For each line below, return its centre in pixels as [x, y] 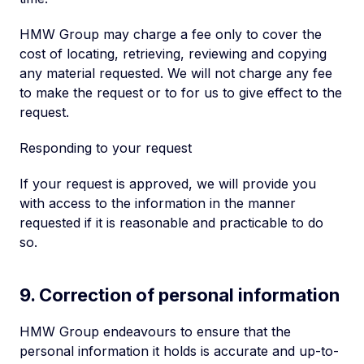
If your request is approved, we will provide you [168, 184]
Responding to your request [106, 148]
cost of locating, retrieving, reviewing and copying [173, 54]
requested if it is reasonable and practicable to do [171, 223]
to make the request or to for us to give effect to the [181, 93]
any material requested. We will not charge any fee [176, 73]
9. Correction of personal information [180, 295]
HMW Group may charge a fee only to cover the [171, 34]
